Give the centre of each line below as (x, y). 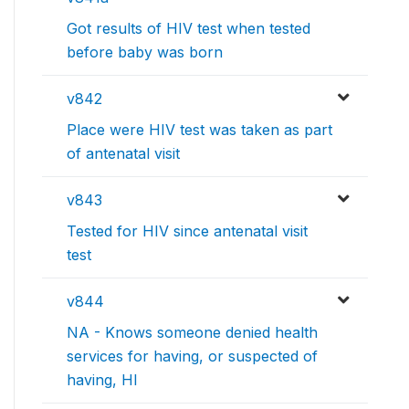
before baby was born (145, 52)
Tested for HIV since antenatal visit (187, 231)
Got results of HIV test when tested (189, 29)
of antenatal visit (123, 154)
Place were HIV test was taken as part (199, 130)
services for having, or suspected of (192, 357)
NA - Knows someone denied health (192, 333)
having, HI (102, 380)
